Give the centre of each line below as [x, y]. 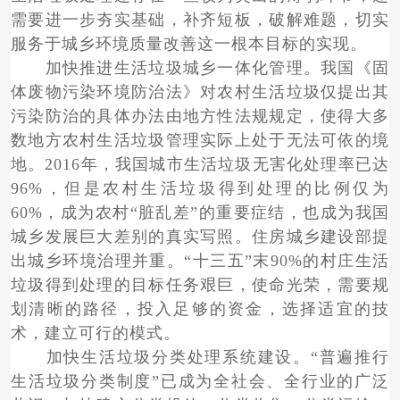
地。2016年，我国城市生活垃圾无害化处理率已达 [200, 165]
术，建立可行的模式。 [96, 333]
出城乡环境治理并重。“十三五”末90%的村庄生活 [200, 261]
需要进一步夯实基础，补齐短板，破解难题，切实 [200, 20]
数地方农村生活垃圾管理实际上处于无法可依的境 [200, 141]
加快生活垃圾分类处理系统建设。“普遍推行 [200, 358]
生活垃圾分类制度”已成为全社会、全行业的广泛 [200, 382]
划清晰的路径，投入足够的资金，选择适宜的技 [200, 309]
